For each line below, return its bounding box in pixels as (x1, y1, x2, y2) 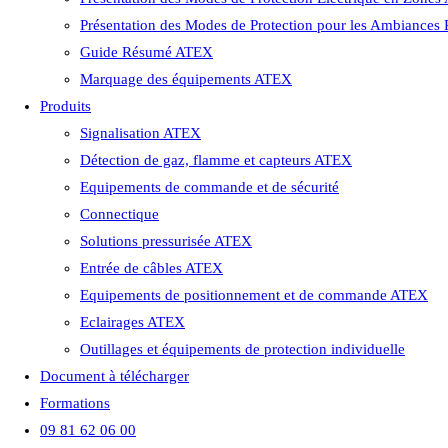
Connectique (80, 206, 159, 222)
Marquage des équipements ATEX (80, 71, 292, 87)
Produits (40, 98, 91, 114)
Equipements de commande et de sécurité (80, 179, 339, 195)
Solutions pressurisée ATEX (80, 233, 252, 249)
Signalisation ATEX (80, 125, 201, 141)
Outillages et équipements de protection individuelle (80, 341, 405, 357)
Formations (40, 395, 110, 411)
